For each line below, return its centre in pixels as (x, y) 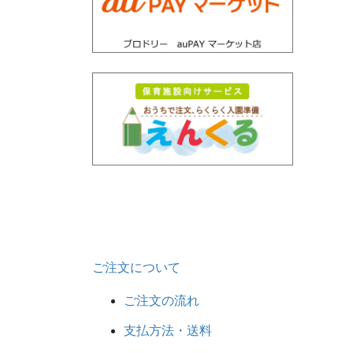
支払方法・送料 (168, 331)
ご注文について (136, 268)
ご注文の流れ (162, 300)
